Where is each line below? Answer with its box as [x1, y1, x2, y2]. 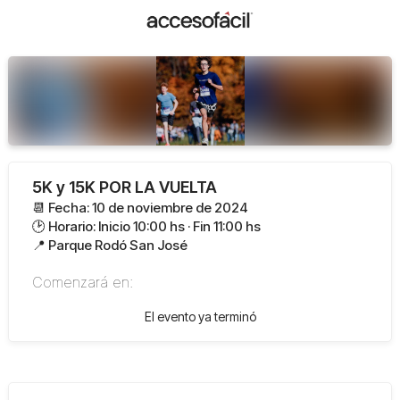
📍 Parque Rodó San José [31, 236, 187, 254]
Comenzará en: [31, 272, 133, 291]
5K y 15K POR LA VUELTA [31, 177, 217, 196]
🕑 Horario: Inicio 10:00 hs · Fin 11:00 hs [31, 217, 261, 235]
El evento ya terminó [144, 308, 256, 324]
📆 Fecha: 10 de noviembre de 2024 [31, 198, 248, 216]
